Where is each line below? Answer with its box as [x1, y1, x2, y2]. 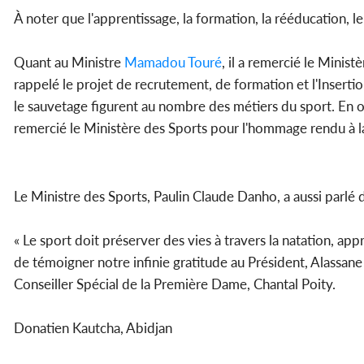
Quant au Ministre [14, 53, 124, 71]
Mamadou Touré [124, 53, 222, 71]
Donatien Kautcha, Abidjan [14, 318, 175, 336]
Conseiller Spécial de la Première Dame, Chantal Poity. [14, 275, 336, 292]
